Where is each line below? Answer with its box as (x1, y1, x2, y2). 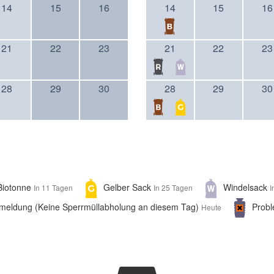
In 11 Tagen (34, 182, 73, 193)
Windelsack (223, 180, 270, 193)
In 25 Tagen (154, 182, 193, 193)
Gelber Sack (103, 180, 154, 193)
